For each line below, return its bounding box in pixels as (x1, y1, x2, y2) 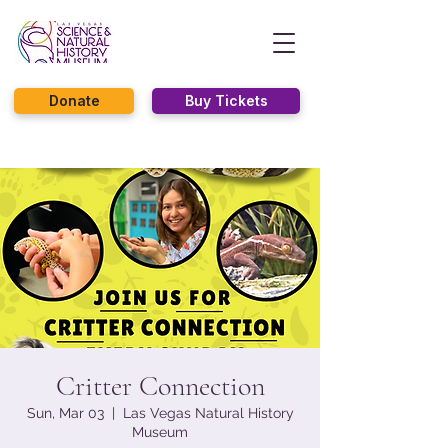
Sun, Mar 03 (26, 405, 104, 421)
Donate (48, 92, 100, 109)
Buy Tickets (184, 92, 268, 109)
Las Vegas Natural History (122, 405, 294, 421)
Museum (132, 424, 188, 440)
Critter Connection (55, 369, 265, 403)
